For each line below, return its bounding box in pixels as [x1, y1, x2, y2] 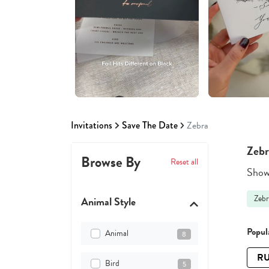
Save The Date [121, 118, 178, 133]
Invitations [71, 118, 112, 133]
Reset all [171, 156, 198, 169]
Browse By [81, 151, 141, 174]
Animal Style [81, 193, 136, 210]
